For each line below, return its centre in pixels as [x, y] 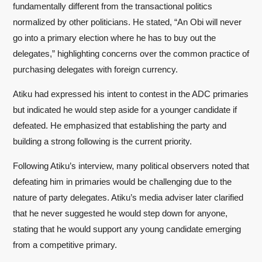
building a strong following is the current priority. [102, 141]
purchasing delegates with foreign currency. [95, 69]
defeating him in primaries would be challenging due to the [122, 181]
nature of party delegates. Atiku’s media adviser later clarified [128, 197]
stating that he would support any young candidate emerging [127, 229]
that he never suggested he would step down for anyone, [120, 213]
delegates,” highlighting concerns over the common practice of [131, 53]
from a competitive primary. [65, 244]
